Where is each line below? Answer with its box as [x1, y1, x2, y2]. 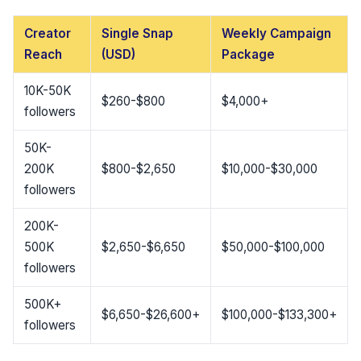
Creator [23, 26, 71, 42]
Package [221, 47, 275, 63]
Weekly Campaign [221, 26, 331, 42]
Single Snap [101, 26, 173, 42]
